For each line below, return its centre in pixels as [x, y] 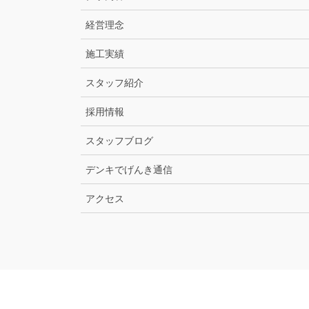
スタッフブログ [119, 140]
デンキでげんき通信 [129, 169]
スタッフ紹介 [114, 82]
